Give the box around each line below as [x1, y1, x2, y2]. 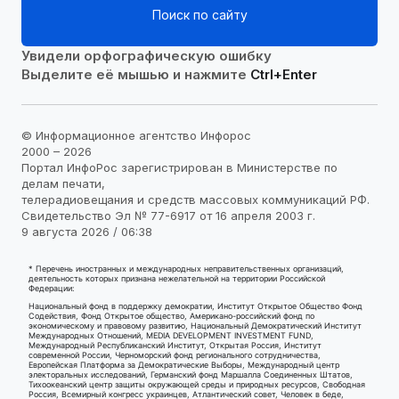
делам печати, [21, 176, 105, 191]
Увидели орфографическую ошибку [21, 46, 272, 64]
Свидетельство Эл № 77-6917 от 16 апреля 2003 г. [21, 208, 315, 224]
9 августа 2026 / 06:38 [21, 224, 152, 240]
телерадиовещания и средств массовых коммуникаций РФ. [21, 192, 370, 208]
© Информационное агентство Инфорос [21, 128, 251, 143]
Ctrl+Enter [250, 65, 317, 83]
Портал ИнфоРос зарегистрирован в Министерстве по [21, 160, 338, 175]
